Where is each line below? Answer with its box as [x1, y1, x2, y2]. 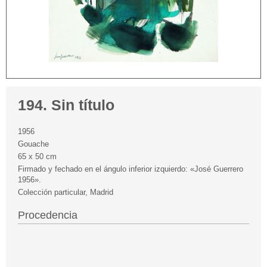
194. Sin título [18, 97, 114, 114]
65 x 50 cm [18, 152, 57, 162]
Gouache [18, 139, 49, 149]
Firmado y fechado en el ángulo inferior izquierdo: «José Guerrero [18, 164, 243, 174]
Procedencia [18, 209, 77, 222]
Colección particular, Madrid [18, 188, 113, 197]
